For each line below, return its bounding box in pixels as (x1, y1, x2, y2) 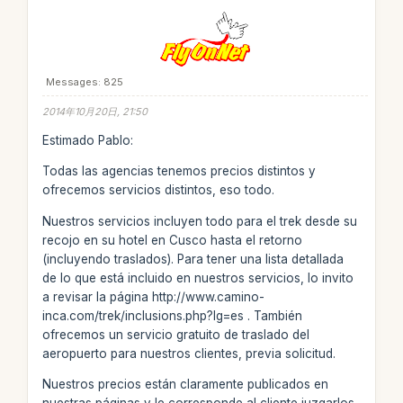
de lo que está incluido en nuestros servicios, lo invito (41, 270, 354, 285)
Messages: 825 (45, 76, 123, 88)
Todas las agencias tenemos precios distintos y (41, 164, 316, 178)
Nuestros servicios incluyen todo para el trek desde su (41, 213, 357, 228)
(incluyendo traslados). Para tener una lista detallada (41, 251, 344, 266)
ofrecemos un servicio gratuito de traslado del (41, 327, 309, 342)
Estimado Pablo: (41, 132, 133, 148)
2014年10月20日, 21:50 (41, 105, 148, 118)
